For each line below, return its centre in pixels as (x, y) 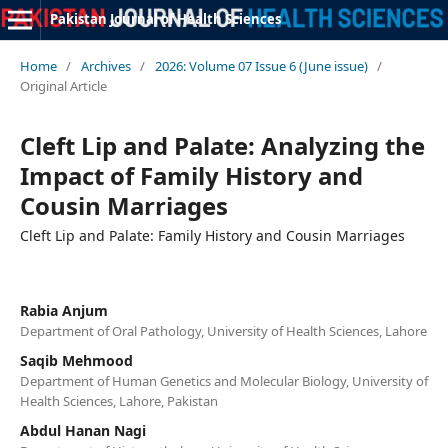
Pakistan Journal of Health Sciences (165, 19)
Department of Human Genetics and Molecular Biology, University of (223, 380)
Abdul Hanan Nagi (82, 430)
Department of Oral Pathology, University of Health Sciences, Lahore (223, 330)
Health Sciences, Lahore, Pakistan (118, 400)
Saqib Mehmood (76, 360)
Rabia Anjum (63, 310)
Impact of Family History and (191, 175)
